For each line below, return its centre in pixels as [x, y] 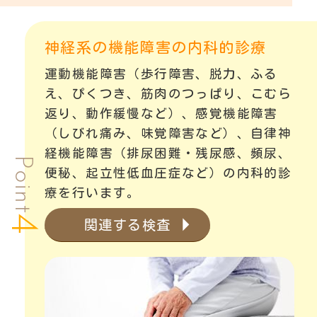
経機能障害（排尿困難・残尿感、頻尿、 [168, 153]
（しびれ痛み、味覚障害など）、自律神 [168, 133]
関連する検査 [128, 224]
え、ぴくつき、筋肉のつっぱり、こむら [168, 93]
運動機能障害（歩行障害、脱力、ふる [161, 74]
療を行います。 [93, 192]
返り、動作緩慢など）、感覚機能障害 [161, 113]
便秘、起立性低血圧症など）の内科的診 [168, 173]
